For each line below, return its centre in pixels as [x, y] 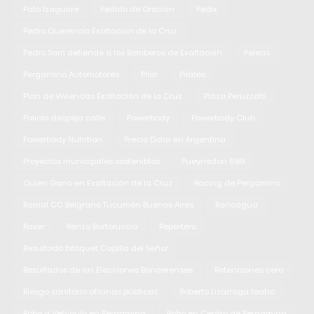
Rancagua [237, 204]
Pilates [192, 74]
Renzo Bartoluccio [102, 226]
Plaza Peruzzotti [235, 96]
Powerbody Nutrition [63, 139]
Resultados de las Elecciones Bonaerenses [108, 269]
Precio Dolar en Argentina [175, 139]
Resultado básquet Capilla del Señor [96, 248]
